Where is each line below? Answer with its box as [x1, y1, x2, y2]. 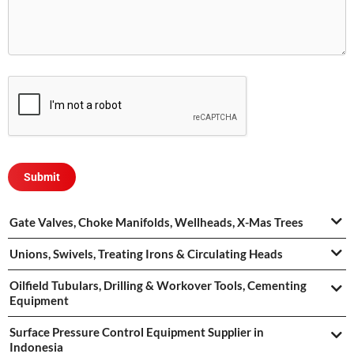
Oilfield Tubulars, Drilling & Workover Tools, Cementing [9, 278, 307, 293]
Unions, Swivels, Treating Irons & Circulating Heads [9, 247, 283, 262]
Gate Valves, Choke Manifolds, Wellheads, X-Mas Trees [9, 215, 303, 230]
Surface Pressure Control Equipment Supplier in [9, 325, 264, 340]
